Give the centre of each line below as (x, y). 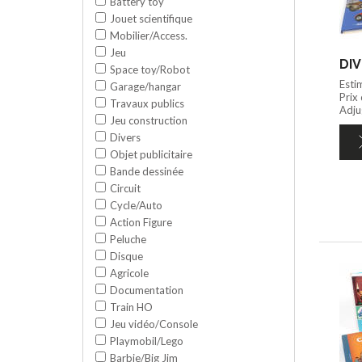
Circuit (125, 188)
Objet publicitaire (151, 154)
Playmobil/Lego (147, 341)
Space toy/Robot (150, 69)
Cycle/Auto (136, 205)
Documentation (147, 290)
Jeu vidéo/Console (154, 324)
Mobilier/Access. (149, 35)
